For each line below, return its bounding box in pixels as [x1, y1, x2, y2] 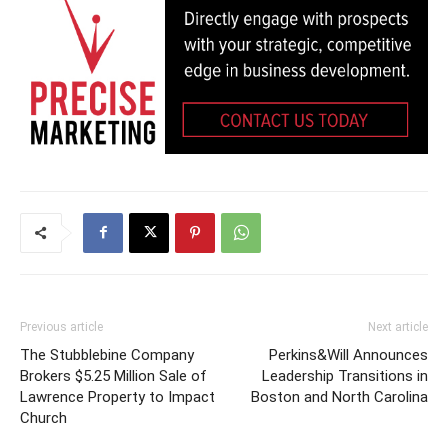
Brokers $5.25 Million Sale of [20, 366, 207, 385]
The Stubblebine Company [20, 345, 194, 364]
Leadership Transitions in [262, 366, 428, 385]
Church [20, 408, 67, 427]
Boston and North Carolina [251, 387, 428, 406]
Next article [368, 319, 428, 334]
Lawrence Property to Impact [20, 387, 215, 406]
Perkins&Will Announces [269, 345, 428, 364]
